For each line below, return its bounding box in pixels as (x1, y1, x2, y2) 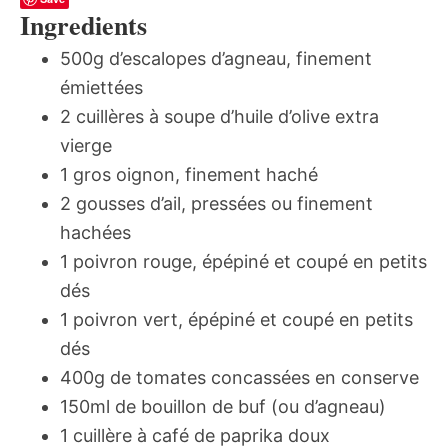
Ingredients (20, 6, 147, 45)
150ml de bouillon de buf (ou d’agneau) (60, 396, 386, 418)
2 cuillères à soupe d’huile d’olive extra (60, 106, 379, 128)
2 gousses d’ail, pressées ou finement (60, 193, 373, 215)
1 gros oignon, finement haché (60, 164, 318, 186)
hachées (60, 222, 131, 244)
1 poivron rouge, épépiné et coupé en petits (60, 251, 427, 273)
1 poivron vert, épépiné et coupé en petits (60, 309, 413, 331)
